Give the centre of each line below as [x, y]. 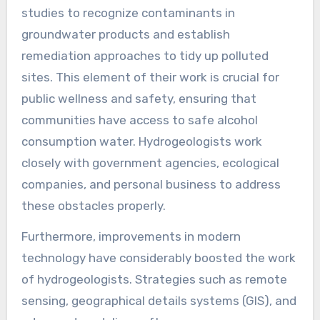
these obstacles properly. [93, 205]
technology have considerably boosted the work [158, 257]
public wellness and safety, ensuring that [139, 98]
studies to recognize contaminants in [128, 12]
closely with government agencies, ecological [150, 162]
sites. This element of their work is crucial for [150, 77]
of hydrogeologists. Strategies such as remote [154, 279]
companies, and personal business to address [151, 184]
